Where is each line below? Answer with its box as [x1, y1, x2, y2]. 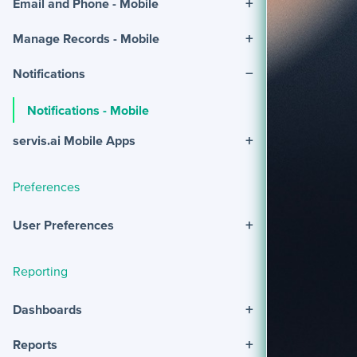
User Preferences [13, 217, 114, 232]
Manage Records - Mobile [13, 30, 159, 45]
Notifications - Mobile [27, 102, 149, 117]
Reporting [13, 263, 68, 278]
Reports [13, 337, 57, 352]
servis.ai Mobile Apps [13, 132, 135, 147]
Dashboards [13, 302, 82, 317]
